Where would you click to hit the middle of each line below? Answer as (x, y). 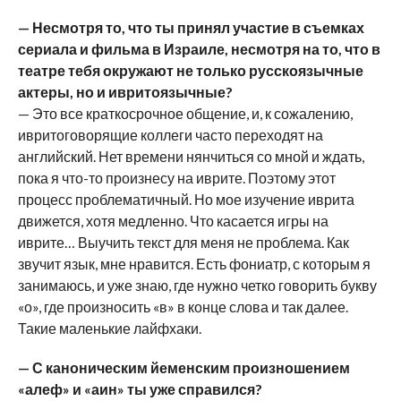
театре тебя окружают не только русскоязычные (190, 70)
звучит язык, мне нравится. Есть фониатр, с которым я (194, 263)
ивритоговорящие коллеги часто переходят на (170, 134)
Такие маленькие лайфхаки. (109, 328)
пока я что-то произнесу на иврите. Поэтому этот (176, 177)
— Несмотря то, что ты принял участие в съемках (191, 27)
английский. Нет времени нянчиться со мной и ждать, (191, 156)
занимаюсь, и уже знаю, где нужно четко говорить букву (197, 285)
